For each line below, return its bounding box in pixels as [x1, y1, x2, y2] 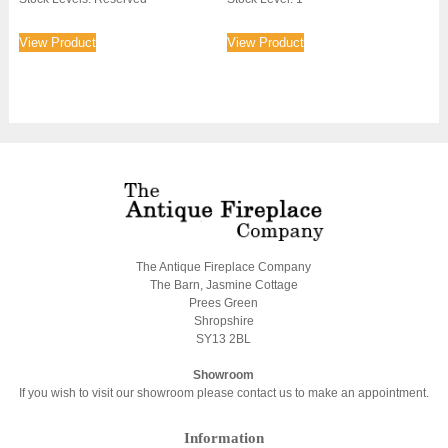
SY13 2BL [196, 331, 252, 346]
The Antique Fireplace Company [136, 259, 312, 274]
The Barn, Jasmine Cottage [149, 277, 298, 292]
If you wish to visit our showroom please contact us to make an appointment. [18, 385, 429, 400]
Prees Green [189, 295, 259, 310]
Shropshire [193, 313, 254, 328]
